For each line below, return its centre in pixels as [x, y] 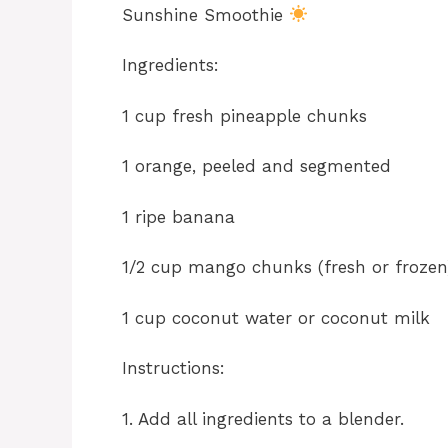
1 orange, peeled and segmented [256, 166]
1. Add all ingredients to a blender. [263, 418]
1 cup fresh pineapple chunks [244, 115]
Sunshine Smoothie [205, 14]
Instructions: [173, 368]
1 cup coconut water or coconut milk [276, 317]
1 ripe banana [178, 216]
